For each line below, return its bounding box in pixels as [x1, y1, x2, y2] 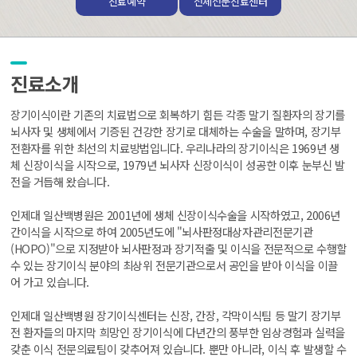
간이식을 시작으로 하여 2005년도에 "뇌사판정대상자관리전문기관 [10, 222, 313, 240]
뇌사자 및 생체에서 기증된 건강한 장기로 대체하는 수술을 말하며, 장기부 [10, 122, 341, 139]
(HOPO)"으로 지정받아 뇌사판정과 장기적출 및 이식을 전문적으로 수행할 [10, 239, 347, 257]
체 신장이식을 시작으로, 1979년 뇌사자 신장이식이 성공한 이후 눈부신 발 [10, 155, 345, 173]
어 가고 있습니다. [10, 273, 90, 290]
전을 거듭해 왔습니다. [10, 172, 110, 190]
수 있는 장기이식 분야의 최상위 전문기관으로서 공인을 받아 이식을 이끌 [10, 256, 338, 273]
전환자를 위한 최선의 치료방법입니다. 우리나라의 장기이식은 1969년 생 [10, 139, 339, 156]
